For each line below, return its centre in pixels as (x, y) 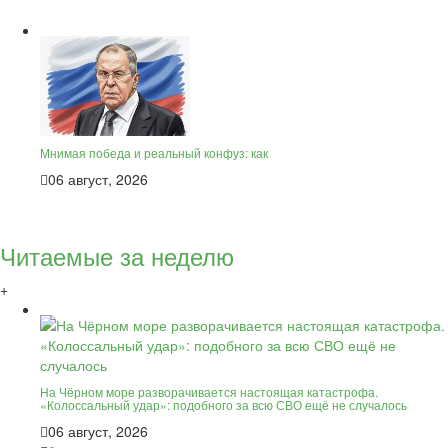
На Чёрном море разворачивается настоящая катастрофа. (209, 391)
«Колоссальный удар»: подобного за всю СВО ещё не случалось (223, 404)
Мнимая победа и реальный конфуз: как (154, 152)
